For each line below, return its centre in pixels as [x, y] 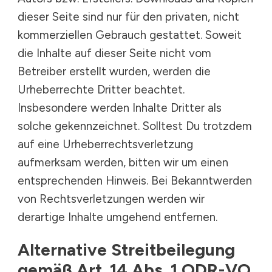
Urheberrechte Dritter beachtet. [101, 90]
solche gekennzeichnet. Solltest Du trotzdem [135, 126]
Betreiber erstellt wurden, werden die [114, 71]
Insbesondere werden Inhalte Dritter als [120, 108]
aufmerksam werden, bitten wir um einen [123, 162]
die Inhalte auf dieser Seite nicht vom [114, 53]
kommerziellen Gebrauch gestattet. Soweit [130, 35]
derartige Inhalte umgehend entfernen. [117, 217]
